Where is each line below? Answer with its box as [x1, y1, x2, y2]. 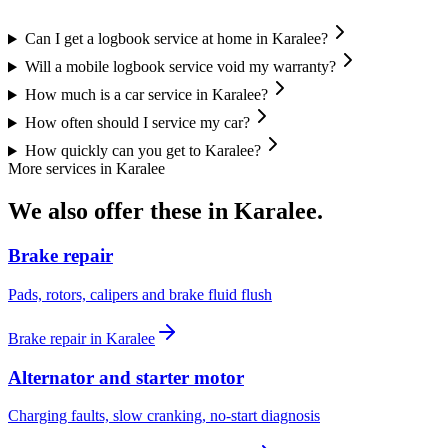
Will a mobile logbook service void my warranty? [24, 58, 336, 76]
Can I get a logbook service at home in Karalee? [24, 30, 328, 48]
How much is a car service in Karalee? [24, 86, 268, 104]
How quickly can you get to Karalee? [24, 142, 261, 160]
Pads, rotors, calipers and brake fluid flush [8, 285, 272, 303]
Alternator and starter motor [8, 366, 244, 388]
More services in [8, 160, 116, 178]
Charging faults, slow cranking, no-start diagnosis [8, 407, 320, 425]
